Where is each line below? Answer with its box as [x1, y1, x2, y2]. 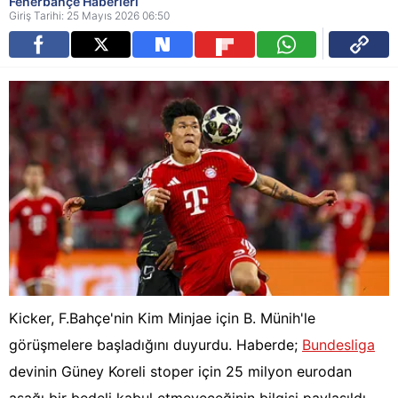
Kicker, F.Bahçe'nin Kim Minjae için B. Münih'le [9, 309, 315, 328]
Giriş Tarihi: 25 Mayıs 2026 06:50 [9, 9, 170, 22]
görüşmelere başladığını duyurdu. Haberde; [9, 336, 302, 354]
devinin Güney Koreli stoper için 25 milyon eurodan [9, 362, 352, 381]
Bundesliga [302, 336, 375, 354]
